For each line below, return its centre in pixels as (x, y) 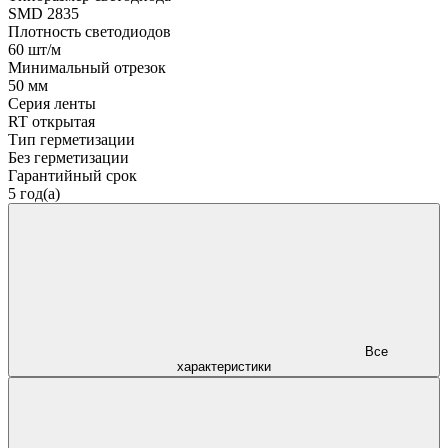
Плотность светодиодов (89, 31)
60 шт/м (34, 49)
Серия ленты (52, 103)
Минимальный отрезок (87, 67)
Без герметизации (68, 157)
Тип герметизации (71, 139)
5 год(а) (34, 193)
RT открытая (51, 121)
